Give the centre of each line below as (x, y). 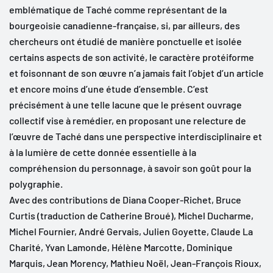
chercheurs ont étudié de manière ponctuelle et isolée (126, 41)
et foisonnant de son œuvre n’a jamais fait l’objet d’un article (136, 73)
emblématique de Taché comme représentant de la (118, 9)
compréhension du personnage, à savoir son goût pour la (130, 168)
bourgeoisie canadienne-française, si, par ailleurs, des (125, 25)
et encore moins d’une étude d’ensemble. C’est (109, 88)
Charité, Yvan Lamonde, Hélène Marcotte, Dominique (121, 247)
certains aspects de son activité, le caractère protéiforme (132, 57)
